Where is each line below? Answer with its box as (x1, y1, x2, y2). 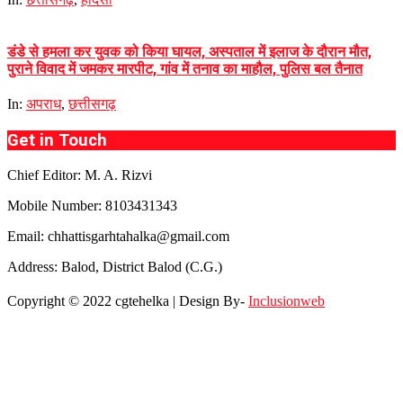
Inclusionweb (248, 292, 325, 309)
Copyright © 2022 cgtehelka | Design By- (7, 292, 248, 309)
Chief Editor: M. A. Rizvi (7, 166, 152, 183)
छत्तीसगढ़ (68, 96, 116, 112)
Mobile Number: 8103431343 (7, 197, 177, 213)
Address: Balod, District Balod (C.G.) (7, 258, 222, 274)
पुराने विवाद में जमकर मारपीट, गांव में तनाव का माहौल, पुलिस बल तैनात (7, 59, 363, 77)
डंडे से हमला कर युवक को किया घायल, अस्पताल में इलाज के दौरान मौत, (7, 42, 372, 60)
